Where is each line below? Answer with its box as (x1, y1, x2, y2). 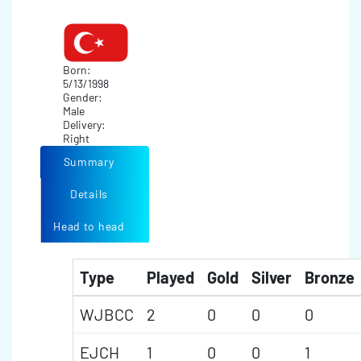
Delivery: (62, 118, 108, 131)
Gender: (62, 90, 105, 104)
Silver (251, 268, 292, 287)
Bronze (305, 268, 355, 287)
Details (70, 187, 108, 201)
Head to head (53, 219, 125, 233)
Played (147, 268, 194, 287)
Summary (63, 155, 114, 168)
